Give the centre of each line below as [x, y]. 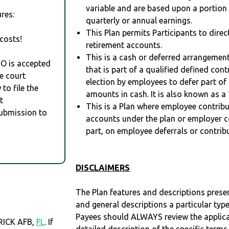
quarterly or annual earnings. [139, 21]
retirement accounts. [124, 45]
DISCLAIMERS [103, 168]
